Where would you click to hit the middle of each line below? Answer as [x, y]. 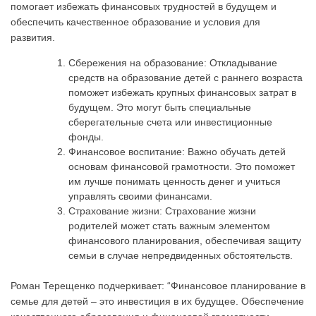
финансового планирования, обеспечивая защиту [185, 240]
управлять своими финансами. [140, 196]
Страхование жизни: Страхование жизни [162, 211]
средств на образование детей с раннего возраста [186, 77]
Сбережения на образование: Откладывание [173, 62]
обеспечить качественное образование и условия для [135, 22]
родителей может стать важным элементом [169, 225]
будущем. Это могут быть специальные [160, 107]
